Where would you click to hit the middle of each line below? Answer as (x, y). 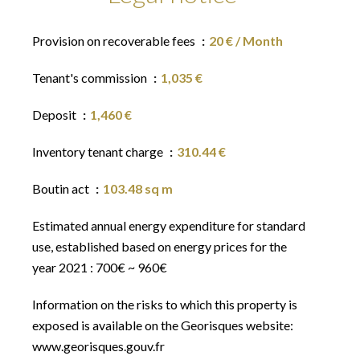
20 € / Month (246, 41)
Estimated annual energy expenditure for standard (169, 225)
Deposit (55, 115)
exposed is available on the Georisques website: (163, 325)
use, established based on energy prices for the (160, 246)
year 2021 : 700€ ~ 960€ (100, 267)
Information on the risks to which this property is (165, 304)
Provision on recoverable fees (115, 41)
